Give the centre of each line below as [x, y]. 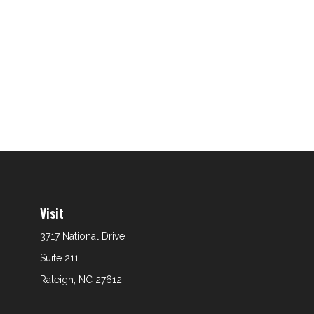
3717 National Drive [82, 237]
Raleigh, [57, 280]
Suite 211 [59, 258]
